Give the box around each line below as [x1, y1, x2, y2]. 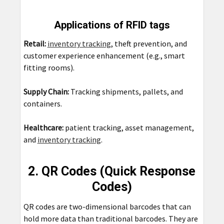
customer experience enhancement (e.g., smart [23, 50, 185, 61]
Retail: [23, 38, 46, 49]
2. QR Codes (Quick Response [28, 164, 196, 179]
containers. [23, 98, 62, 109]
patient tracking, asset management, [63, 122, 194, 133]
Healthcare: [23, 122, 63, 133]
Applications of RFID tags [53, 19, 170, 31]
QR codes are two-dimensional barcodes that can [23, 201, 191, 212]
